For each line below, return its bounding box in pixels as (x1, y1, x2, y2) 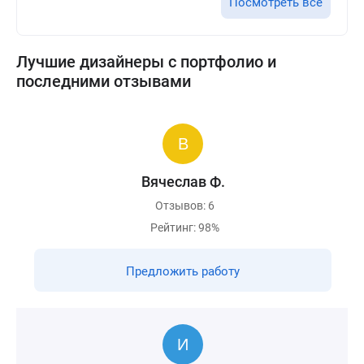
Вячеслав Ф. (141, 173, 225, 190)
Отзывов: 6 (155, 199, 214, 212)
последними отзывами (16, 71, 191, 91)
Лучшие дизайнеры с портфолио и (16, 52, 276, 71)
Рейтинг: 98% (150, 221, 219, 234)
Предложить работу (126, 264, 240, 279)
